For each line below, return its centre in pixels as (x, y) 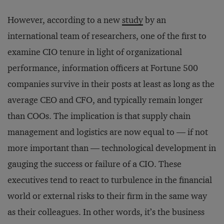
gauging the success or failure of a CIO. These (94, 164)
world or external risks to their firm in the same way (107, 196)
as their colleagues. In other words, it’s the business (106, 212)
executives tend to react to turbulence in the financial (110, 180)
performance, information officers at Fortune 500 (103, 68)
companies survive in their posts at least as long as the (111, 84)
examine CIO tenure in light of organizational (95, 52)
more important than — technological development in (112, 148)
